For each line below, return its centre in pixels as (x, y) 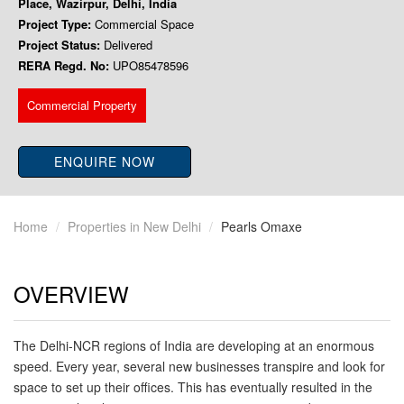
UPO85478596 (149, 66)
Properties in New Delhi (134, 227)
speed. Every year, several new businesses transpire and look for (199, 367)
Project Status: (59, 45)
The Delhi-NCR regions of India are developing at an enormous (194, 346)
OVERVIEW (71, 294)
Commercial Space (142, 24)
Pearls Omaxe (262, 227)
